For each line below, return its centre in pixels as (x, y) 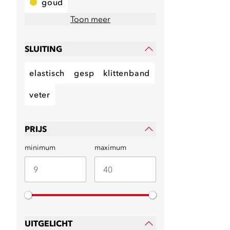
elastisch (47, 73)
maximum (110, 147)
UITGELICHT (49, 223)
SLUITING (43, 49)
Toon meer (90, 19)
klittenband (127, 73)
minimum (40, 147)
